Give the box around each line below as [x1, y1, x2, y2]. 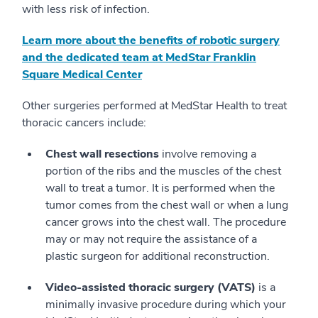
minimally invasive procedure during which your [45, 296, 286, 312]
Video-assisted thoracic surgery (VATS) [45, 279, 256, 295]
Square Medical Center [22, 66, 142, 82]
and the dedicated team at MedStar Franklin [22, 49, 256, 65]
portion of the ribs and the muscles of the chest [45, 163, 281, 179]
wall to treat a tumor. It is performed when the [45, 180, 275, 196]
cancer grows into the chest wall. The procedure [45, 214, 286, 230]
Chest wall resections [45, 146, 159, 162]
